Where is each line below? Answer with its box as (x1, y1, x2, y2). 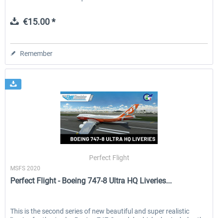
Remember (20, 49, 53, 57)
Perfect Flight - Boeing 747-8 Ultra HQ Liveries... (10, 176, 172, 186)
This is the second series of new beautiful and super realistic (10, 207, 190, 216)
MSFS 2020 (10, 165, 41, 172)
